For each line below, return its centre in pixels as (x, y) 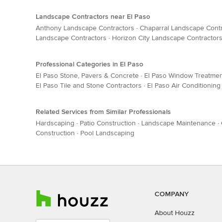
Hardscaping (55, 123)
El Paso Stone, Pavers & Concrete (87, 76)
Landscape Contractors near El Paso (93, 17)
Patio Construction (108, 123)
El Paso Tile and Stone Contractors (89, 85)
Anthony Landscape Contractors (85, 28)
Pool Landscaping (107, 133)
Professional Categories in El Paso (89, 64)
